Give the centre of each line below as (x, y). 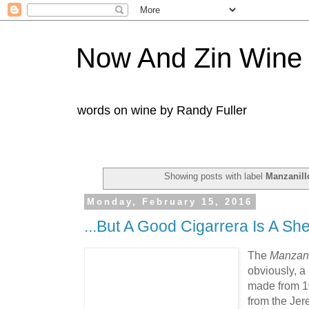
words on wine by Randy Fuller (162, 110)
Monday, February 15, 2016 (170, 201)
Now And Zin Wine (189, 58)
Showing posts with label (215, 176)
